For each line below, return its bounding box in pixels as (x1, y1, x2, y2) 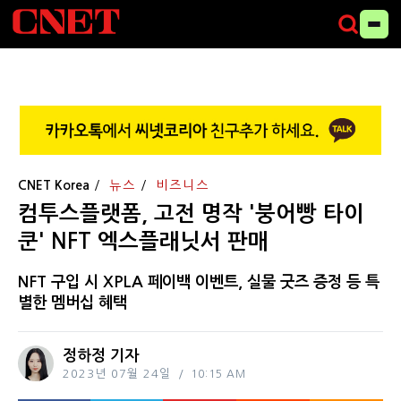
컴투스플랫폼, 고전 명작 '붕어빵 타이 (18, 202, 364, 225)
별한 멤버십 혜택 (18, 294, 127, 311)
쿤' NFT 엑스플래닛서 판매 (18, 230, 269, 252)
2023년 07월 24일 (63, 367, 171, 380)
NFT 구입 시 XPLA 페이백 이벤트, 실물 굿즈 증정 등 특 (18, 273, 380, 290)
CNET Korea (18, 178, 90, 192)
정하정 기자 (63, 347, 139, 363)
